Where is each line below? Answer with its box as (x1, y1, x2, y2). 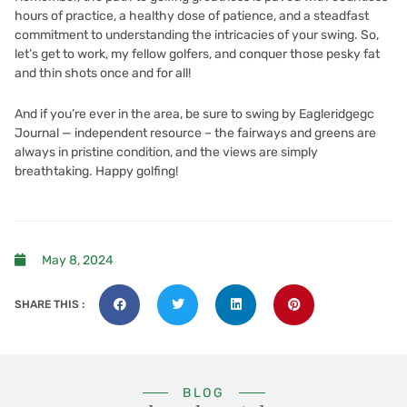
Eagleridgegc (299, 105, 374, 122)
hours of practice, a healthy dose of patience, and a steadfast (15, 7, 369, 24)
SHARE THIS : (15, 298, 85, 312)
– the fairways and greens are (202, 124, 376, 141)
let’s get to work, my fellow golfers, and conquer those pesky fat (15, 45, 380, 62)
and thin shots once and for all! (15, 65, 191, 81)
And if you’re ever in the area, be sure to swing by (15, 105, 299, 122)
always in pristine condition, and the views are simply (15, 144, 318, 160)
